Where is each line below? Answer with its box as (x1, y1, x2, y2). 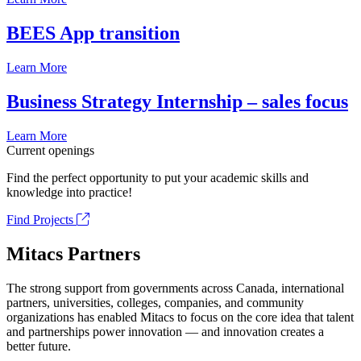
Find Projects (6, 213, 77, 227)
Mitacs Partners (6, 243, 140, 264)
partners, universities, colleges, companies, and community (6, 295, 304, 309)
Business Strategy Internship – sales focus (6, 91, 348, 113)
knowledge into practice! (6, 185, 132, 200)
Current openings (6, 143, 94, 158)
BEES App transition (6, 23, 180, 44)
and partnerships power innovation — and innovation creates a (6, 324, 324, 338)
